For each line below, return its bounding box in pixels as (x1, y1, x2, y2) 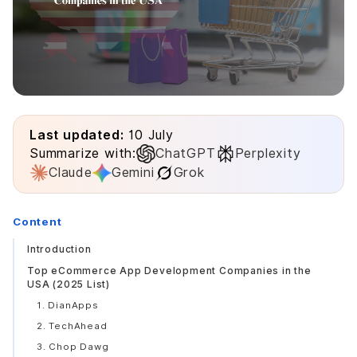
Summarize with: (29, 146, 136, 161)
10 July (124, 127, 174, 143)
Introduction (27, 243, 92, 255)
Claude (49, 165, 92, 180)
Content (13, 215, 62, 228)
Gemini (111, 165, 155, 180)
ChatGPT (155, 146, 216, 161)
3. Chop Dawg (37, 341, 109, 352)
